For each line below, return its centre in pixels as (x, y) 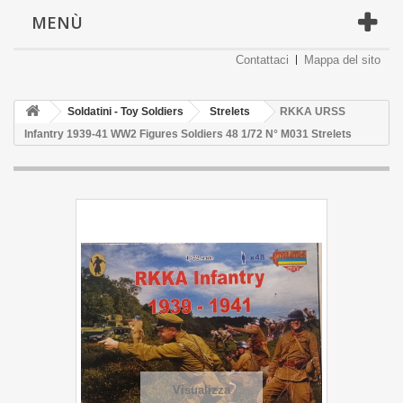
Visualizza (201, 390)
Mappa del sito (342, 60)
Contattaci (262, 60)
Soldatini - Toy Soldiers (125, 112)
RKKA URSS (313, 112)
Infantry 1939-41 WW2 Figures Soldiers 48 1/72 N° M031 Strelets (188, 134)
